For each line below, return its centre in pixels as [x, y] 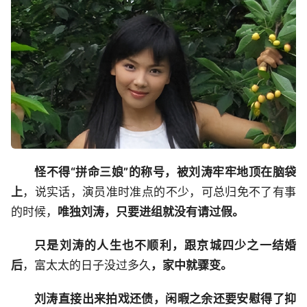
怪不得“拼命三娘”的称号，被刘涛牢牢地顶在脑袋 [165, 172]
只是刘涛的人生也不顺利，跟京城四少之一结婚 [165, 246]
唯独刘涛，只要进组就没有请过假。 [151, 212]
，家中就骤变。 [192, 266]
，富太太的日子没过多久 [87, 266]
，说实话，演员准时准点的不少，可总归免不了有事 [160, 192]
